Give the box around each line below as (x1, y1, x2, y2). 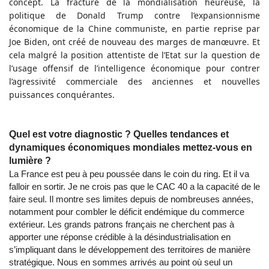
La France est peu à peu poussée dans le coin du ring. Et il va (9, 169, 249, 180)
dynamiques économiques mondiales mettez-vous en (9, 142, 252, 153)
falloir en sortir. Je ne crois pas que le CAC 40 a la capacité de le (9, 181, 260, 192)
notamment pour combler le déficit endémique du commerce (9, 207, 244, 217)
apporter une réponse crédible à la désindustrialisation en (9, 232, 231, 243)
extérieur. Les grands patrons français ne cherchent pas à (9, 219, 234, 230)
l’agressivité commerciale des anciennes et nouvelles (9, 76, 260, 88)
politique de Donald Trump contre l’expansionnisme (9, 10, 260, 22)
